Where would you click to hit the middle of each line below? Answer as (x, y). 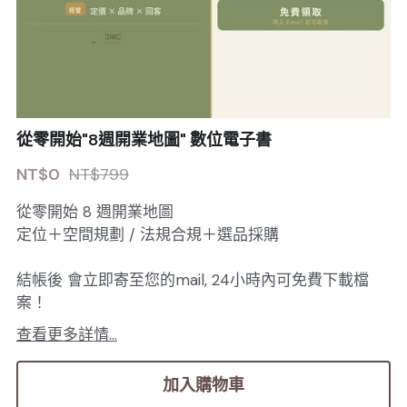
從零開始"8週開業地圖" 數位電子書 (144, 140)
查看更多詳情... (66, 335)
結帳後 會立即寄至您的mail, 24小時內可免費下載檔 (192, 280)
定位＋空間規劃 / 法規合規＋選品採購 (147, 235)
